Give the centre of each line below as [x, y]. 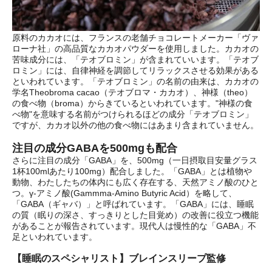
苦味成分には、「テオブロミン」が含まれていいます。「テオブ [135, 60]
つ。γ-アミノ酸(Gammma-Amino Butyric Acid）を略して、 [124, 193]
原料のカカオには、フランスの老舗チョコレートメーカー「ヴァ [135, 38]
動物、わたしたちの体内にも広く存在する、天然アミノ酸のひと [135, 182]
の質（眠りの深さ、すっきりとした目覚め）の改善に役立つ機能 [135, 215]
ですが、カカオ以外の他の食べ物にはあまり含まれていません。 [135, 125]
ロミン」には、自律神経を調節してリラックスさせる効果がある [135, 71]
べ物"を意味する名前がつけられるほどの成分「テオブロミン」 [133, 114]
